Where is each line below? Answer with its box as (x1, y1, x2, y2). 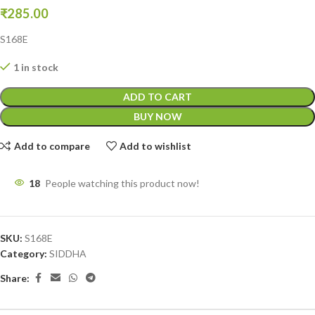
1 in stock (13, 61, 58, 74)
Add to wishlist (120, 139, 192, 152)
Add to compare (13, 139, 90, 152)
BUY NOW (133, 110, 182, 123)
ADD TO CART (123, 91, 192, 103)
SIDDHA (49, 247, 86, 260)
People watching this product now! (45, 177, 200, 190)
